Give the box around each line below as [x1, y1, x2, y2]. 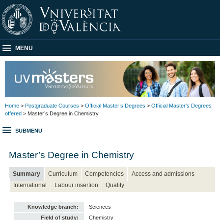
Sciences [89, 203, 111, 210]
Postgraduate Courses [25, 102, 79, 109]
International [13, 181, 47, 189]
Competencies [85, 170, 124, 177]
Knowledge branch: [27, 203, 79, 210]
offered [5, 110, 22, 116]
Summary [13, 170, 41, 177]
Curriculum [48, 170, 78, 177]
